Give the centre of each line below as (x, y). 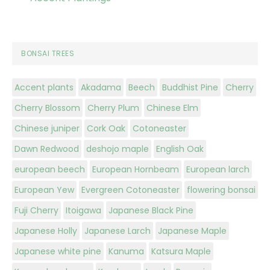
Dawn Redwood (47, 149)
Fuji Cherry (36, 211)
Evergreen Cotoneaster (130, 190)
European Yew (44, 190)
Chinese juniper (47, 129)
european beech (50, 170)
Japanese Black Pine (151, 211)
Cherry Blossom (47, 108)
